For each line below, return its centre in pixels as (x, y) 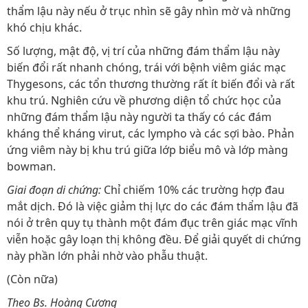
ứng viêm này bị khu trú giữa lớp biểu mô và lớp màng (147, 150)
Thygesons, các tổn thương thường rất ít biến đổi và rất (151, 84)
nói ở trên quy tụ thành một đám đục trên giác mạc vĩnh (152, 223)
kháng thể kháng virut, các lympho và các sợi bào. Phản (151, 133)
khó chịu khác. (44, 27)
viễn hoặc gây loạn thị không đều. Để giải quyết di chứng (154, 239)
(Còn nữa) (32, 279)
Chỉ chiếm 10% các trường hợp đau (193, 190)
